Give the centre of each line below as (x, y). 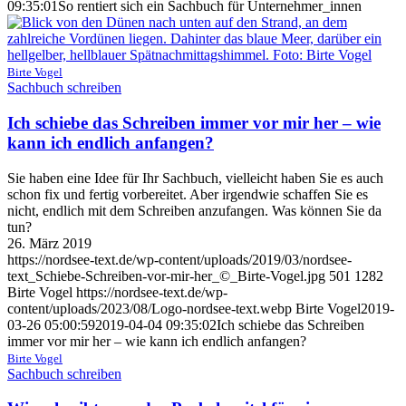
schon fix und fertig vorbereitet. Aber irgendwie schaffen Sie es (188, 194)
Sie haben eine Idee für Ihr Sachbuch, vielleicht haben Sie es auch (195, 178)
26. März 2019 (49, 243)
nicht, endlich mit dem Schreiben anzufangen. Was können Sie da (194, 210)
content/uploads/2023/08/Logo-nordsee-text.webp (150, 308)
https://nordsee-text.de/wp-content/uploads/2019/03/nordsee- (179, 259)
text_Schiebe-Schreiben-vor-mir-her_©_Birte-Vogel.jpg (166, 275)
